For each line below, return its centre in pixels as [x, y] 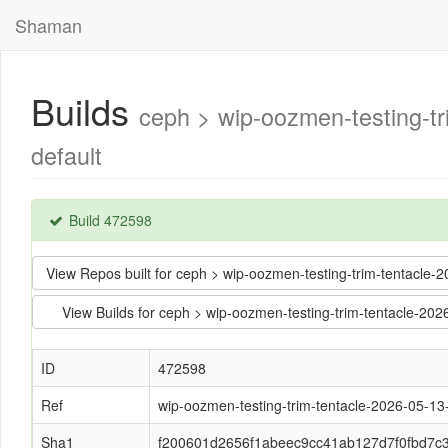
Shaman [48, 25]
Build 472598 [108, 220]
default [66, 155]
